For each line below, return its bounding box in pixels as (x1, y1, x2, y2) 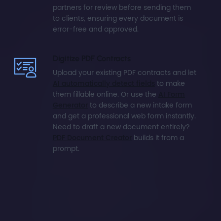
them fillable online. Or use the (52, 89, 158, 100)
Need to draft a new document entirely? (52, 122, 189, 132)
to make (154, 78, 185, 89)
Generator (52, 100, 88, 110)
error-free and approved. (52, 24, 139, 34)
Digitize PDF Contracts (52, 53, 131, 64)
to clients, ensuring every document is (52, 13, 183, 23)
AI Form (158, 89, 185, 100)
